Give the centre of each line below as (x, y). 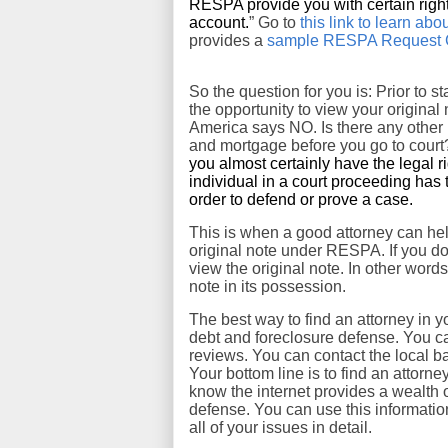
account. (219, 22)
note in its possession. (267, 286)
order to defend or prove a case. (305, 199)
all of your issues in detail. (280, 427)
